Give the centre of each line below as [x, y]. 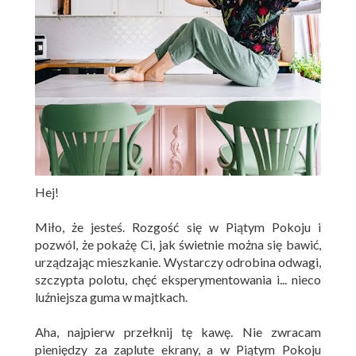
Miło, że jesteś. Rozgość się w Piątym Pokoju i [178, 227]
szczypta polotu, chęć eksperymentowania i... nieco [178, 280]
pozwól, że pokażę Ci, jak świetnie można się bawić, [178, 245]
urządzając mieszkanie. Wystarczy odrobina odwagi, [178, 262]
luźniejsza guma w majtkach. [111, 297]
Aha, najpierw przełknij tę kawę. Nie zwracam [178, 332]
